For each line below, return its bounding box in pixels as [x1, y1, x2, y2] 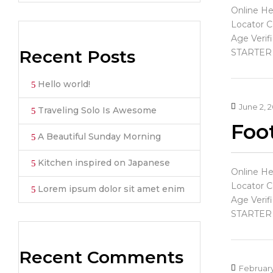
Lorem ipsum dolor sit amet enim [38, 183, 185, 194]
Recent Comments [19, 247, 183, 268]
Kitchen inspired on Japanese [38, 157, 170, 168]
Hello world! [38, 79, 90, 90]
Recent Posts [19, 46, 135, 67]
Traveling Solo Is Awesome [38, 105, 157, 116]
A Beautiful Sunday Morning [38, 131, 161, 142]
